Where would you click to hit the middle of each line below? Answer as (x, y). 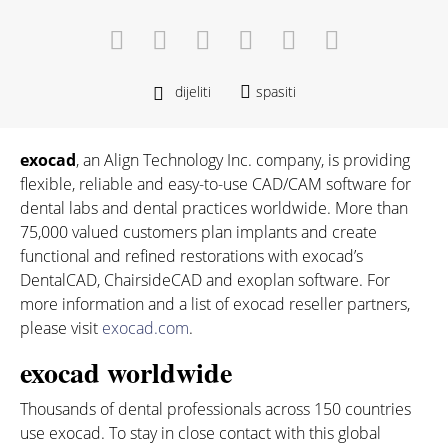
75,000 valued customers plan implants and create (198, 232)
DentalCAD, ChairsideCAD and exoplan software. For (205, 280)
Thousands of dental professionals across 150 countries (215, 409)
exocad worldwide (126, 372)
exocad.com (145, 328)
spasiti (275, 91)
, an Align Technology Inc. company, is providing (243, 160)
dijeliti (192, 91)
